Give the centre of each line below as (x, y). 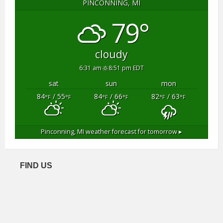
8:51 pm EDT (126, 67)
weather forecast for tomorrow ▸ (133, 132)
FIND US (36, 165)
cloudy (111, 54)
